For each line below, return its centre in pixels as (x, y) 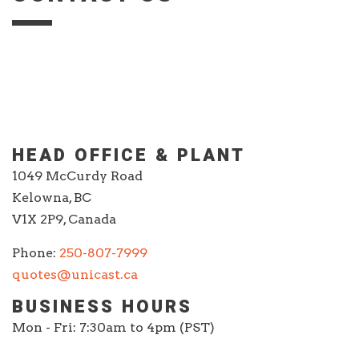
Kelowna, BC (52, 198)
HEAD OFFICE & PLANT (129, 155)
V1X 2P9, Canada (64, 219)
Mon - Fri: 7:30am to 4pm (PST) (113, 327)
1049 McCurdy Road (77, 176)
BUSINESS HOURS (102, 307)
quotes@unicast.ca (75, 274)
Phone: (36, 253)
